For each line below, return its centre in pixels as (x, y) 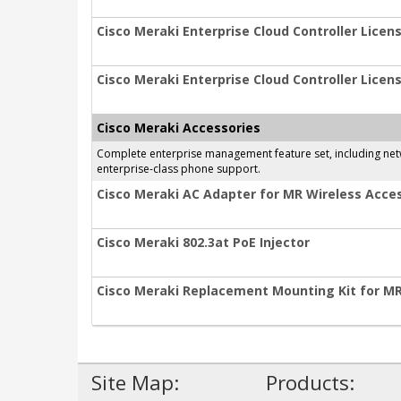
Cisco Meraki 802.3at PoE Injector (203, 242)
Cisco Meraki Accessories (179, 128)
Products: (310, 383)
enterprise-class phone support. (179, 169)
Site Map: (135, 383)
